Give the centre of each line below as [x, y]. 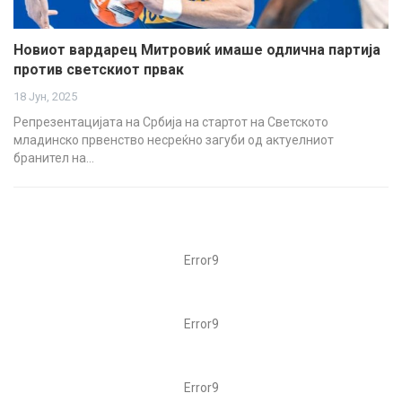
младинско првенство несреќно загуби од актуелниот [174, 140]
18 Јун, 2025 [45, 97]
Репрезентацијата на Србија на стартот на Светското [171, 122]
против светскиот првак [99, 70]
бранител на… [54, 158]
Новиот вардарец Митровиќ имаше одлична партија [197, 50]
